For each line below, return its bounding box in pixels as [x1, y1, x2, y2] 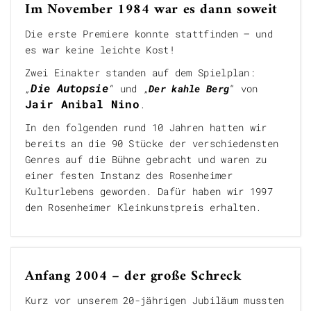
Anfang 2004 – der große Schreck [25, 264, 242, 289]
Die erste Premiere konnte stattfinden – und [25, 27, 273, 40]
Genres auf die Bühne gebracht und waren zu [25, 153, 267, 166]
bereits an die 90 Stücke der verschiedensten [25, 137, 279, 150]
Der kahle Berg [149, 82, 230, 95]
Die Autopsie [31, 81, 108, 95]
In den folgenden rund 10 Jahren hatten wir [25, 121, 267, 134]
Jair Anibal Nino [25, 96, 140, 111]
